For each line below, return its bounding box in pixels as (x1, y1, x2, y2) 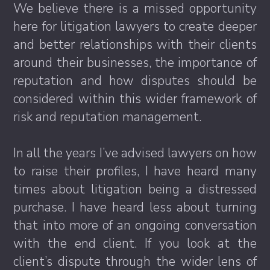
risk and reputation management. (13, 108, 202, 126)
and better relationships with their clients (13, 36, 257, 54)
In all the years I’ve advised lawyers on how (13, 145, 257, 162)
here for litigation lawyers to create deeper (13, 18, 257, 36)
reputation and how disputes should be (13, 72, 257, 90)
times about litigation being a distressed (13, 181, 257, 198)
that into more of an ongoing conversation (13, 217, 257, 234)
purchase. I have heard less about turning (13, 199, 257, 216)
